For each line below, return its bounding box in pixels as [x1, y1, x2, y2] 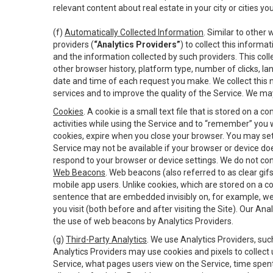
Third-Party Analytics [66, 235, 147, 244]
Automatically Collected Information [65, 27, 204, 37]
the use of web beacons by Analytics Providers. [53, 216, 233, 226]
